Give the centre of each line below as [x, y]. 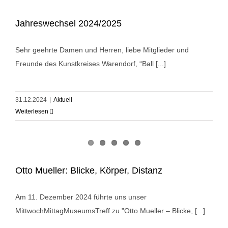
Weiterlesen [32, 112]
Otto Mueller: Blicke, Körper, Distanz [89, 171]
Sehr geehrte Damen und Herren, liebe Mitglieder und [102, 50]
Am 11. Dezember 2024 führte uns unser [81, 197]
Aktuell [63, 100]
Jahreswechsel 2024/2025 [68, 24]
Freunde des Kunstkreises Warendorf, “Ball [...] [91, 64]
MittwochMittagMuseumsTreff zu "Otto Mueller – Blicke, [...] [110, 211]
